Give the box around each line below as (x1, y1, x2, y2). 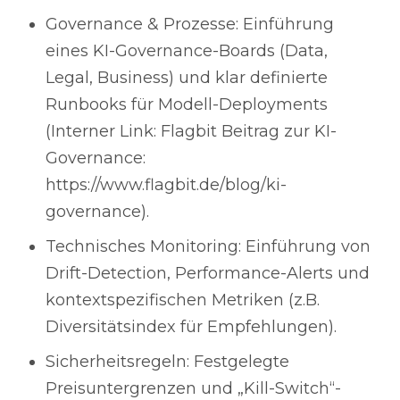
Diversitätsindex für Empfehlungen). (46, 317, 337, 337)
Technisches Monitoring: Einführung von (46, 237, 371, 256)
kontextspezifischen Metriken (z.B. (46, 290, 320, 310)
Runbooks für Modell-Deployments (46, 95, 328, 114)
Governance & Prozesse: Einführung (46, 14, 334, 34)
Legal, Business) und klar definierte (46, 68, 328, 87)
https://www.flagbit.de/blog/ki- (46, 175, 287, 195)
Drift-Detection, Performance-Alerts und (46, 263, 370, 283)
